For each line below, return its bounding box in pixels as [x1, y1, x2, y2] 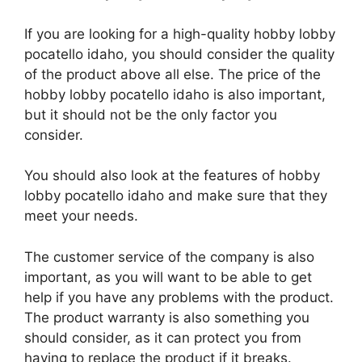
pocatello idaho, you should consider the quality [24, 45, 335, 62]
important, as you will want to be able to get [24, 268, 312, 285]
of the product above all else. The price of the [24, 65, 321, 82]
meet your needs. [24, 208, 142, 225]
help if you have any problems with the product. [24, 288, 334, 305]
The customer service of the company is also [24, 248, 314, 265]
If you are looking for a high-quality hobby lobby [24, 25, 335, 42]
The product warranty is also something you [24, 309, 309, 326]
